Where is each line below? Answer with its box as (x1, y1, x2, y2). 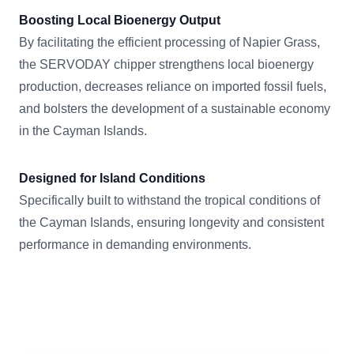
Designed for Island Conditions (19, 171, 205, 185)
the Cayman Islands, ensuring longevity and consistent (19, 216, 324, 229)
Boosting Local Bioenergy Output (19, 13, 220, 27)
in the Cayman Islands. (19, 124, 147, 137)
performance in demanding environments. (19, 238, 251, 251)
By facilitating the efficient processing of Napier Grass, (19, 36, 320, 49)
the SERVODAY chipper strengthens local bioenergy (19, 58, 314, 71)
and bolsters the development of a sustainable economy (19, 102, 330, 115)
